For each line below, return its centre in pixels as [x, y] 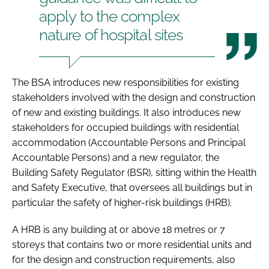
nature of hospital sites [111, 35]
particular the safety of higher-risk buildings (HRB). [122, 202]
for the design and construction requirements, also [124, 259]
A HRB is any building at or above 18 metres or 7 [119, 229]
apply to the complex [109, 16]
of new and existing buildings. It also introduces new [126, 112]
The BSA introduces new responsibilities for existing [125, 82]
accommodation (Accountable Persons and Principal [129, 142]
